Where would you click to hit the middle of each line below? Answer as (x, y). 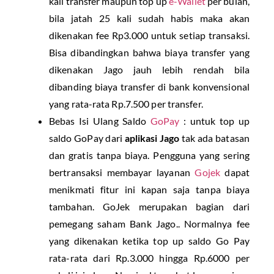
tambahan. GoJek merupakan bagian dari (149, 206)
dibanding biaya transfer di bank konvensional (149, 86)
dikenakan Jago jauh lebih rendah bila (149, 69)
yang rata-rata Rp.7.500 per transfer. (126, 103)
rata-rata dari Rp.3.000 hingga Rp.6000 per (149, 257)
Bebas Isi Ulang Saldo (100, 120)
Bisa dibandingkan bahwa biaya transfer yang (149, 52)
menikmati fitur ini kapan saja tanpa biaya (149, 189)
